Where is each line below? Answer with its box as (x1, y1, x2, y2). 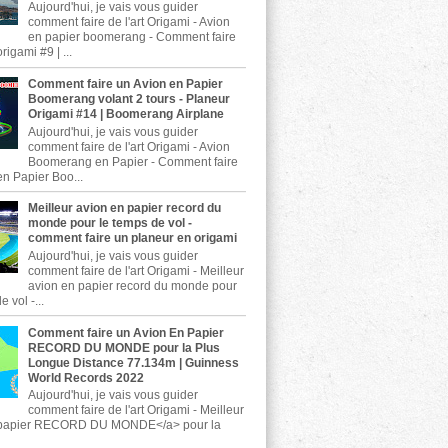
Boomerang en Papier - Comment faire (27, 154, 238, 169)
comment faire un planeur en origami (27, 231, 237, 246)
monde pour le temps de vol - (27, 216, 192, 231)
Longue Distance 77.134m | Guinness (27, 355, 239, 370)
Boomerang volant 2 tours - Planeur (27, 92, 230, 107)
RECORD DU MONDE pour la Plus (27, 340, 220, 355)
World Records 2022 (27, 370, 144, 385)
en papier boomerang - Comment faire (27, 30, 236, 45)
